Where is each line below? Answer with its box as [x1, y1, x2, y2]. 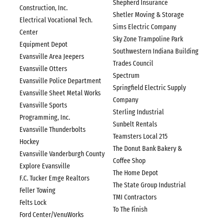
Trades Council [112, 59, 153, 68]
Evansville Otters [19, 64, 67, 73]
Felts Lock [19, 198, 46, 207]
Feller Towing [19, 185, 55, 195]
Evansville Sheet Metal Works [19, 88, 101, 97]
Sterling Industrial [112, 108, 164, 117]
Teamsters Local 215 [112, 132, 167, 141]
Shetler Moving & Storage [112, 10, 184, 19]
